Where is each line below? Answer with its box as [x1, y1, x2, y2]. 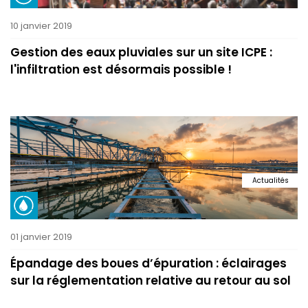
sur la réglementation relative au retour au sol [10, 272, 291, 289]
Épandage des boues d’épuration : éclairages [10, 255, 287, 272]
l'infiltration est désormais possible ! [10, 61, 232, 78]
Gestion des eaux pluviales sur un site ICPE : [10, 44, 272, 60]
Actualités [252, 175, 289, 186]
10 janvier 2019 [10, 19, 72, 32]
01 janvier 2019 [10, 230, 72, 243]
